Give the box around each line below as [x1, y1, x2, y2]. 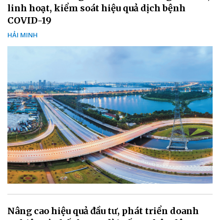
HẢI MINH [7, 30, 38, 39]
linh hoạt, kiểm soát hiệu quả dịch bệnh [7, 2, 186, 14]
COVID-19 [7, 14, 52, 26]
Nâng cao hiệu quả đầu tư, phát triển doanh [7, 205, 199, 217]
